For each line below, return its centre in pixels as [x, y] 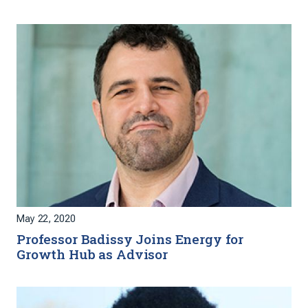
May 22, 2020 [46, 219]
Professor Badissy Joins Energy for [130, 239]
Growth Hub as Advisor [92, 254]
